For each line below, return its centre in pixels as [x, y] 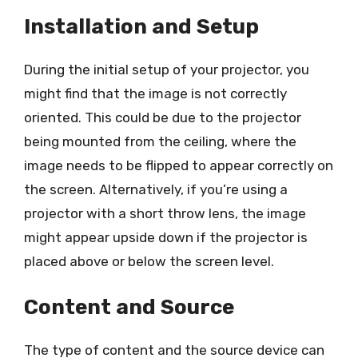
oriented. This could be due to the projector [163, 117]
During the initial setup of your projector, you [167, 69]
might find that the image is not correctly [155, 93]
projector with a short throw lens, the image [165, 213]
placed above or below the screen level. [149, 261]
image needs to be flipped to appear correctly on [179, 165]
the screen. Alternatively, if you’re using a [156, 189]
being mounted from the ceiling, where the [160, 141]
